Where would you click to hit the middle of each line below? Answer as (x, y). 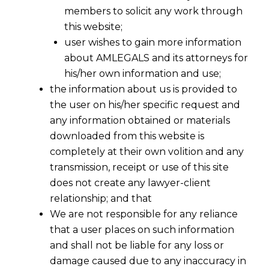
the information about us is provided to (144, 89)
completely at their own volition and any (147, 152)
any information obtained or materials (140, 121)
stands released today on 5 (92, 225)
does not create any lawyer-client (130, 183)
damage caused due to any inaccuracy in (148, 261)
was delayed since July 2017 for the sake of (134, 246)
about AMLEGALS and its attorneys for (156, 58)
